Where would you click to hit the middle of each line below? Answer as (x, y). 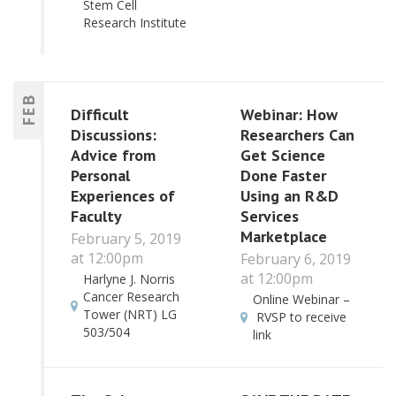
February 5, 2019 (126, 239)
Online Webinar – (301, 300)
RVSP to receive (299, 317)
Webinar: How (289, 114)
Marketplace (283, 236)
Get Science (282, 155)
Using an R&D (289, 195)
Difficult (100, 114)
